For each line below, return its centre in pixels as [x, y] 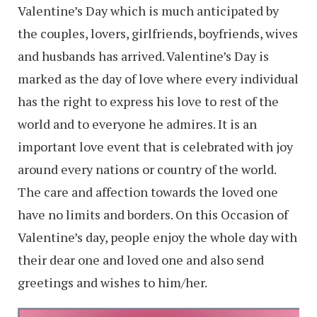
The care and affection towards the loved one [148, 192]
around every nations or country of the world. [147, 169]
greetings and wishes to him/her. [113, 283]
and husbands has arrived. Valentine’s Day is [143, 56]
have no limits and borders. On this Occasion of [153, 215]
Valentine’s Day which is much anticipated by [148, 11]
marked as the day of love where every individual [158, 79]
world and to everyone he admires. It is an [137, 124]
